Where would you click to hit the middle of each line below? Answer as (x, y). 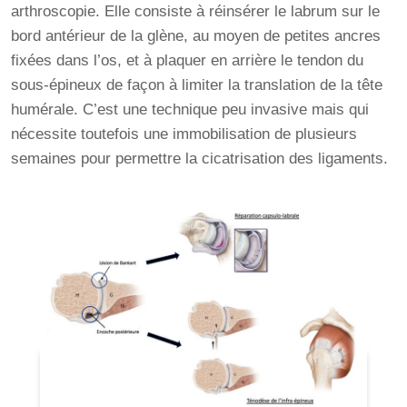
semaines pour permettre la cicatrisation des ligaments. (200, 159)
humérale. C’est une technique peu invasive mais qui (190, 110)
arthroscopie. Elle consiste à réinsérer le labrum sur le (196, 12)
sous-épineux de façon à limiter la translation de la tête (197, 85)
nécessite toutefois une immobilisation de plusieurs (184, 134)
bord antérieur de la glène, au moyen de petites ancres (196, 36)
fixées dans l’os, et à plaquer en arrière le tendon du (188, 61)
